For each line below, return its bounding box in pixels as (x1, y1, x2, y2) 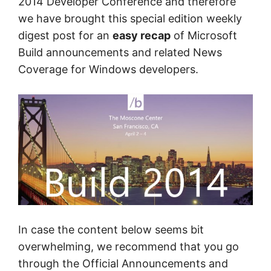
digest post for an (18, 29, 113, 42)
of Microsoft (171, 29, 237, 42)
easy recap (113, 29, 171, 42)
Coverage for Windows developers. (18, 63, 198, 76)
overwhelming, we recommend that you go (18, 240, 239, 253)
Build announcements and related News (18, 46, 222, 59)
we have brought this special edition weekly (18, 12, 242, 25)
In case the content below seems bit (18, 223, 204, 237)
